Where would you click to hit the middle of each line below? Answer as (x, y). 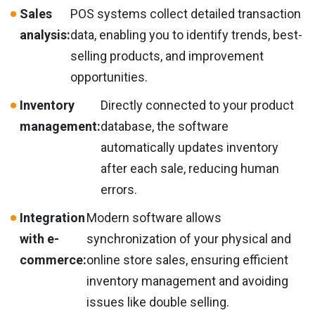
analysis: (45, 34)
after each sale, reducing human (190, 168)
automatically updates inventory (189, 147)
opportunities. (109, 77)
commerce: (53, 259)
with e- (39, 238)
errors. (119, 189)
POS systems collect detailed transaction (186, 13)
